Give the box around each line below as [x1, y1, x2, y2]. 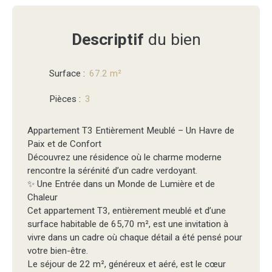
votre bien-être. [27, 245, 88, 257]
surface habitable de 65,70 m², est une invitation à [27, 219, 228, 230]
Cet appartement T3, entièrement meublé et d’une [27, 205, 226, 217]
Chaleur [27, 192, 58, 203]
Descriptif [71, 30, 144, 49]
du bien [143, 30, 201, 49]
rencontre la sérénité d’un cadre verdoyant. [27, 165, 197, 177]
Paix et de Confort [27, 138, 101, 150]
